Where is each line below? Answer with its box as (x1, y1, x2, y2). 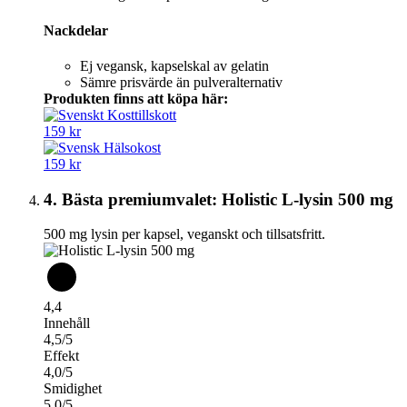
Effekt (44, 348, 79, 364)
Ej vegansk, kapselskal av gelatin (80, 57, 269, 74)
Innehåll (44, 315, 90, 332)
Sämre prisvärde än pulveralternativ (80, 74, 283, 90)
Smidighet (44, 381, 102, 397)
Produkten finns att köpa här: (44, 90, 228, 106)
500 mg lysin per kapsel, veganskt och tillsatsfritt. (44, 226, 325, 243)
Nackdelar (44, 22, 108, 38)
